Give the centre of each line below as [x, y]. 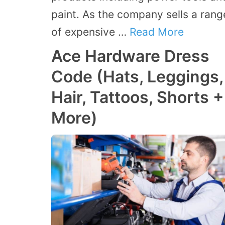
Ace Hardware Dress [130, 56]
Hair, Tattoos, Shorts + [138, 97]
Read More [157, 32]
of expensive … [90, 32]
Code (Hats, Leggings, [137, 77]
